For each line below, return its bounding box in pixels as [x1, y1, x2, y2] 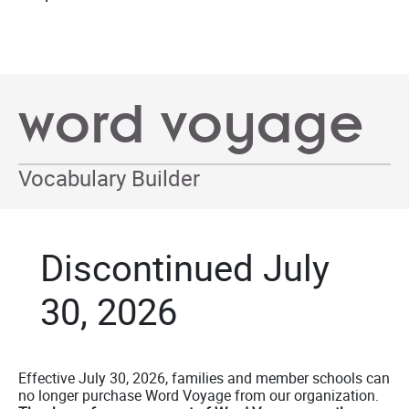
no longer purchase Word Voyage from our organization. [18, 385, 379, 405]
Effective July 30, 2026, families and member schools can [18, 368, 390, 388]
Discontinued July [40, 243, 330, 292]
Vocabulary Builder [18, 163, 200, 193]
